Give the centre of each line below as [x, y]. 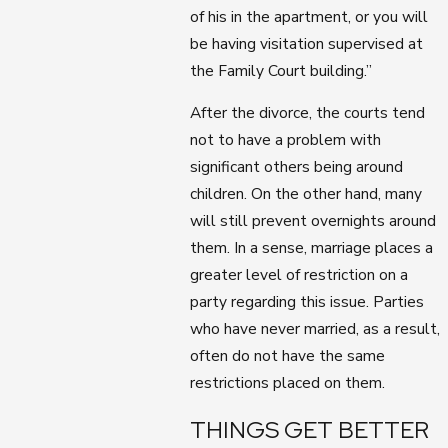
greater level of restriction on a [299, 275]
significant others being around [297, 167]
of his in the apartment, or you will [309, 16]
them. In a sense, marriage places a [312, 248]
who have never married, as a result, [315, 329]
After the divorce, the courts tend [308, 113]
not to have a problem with [286, 140]
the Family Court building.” [281, 70]
